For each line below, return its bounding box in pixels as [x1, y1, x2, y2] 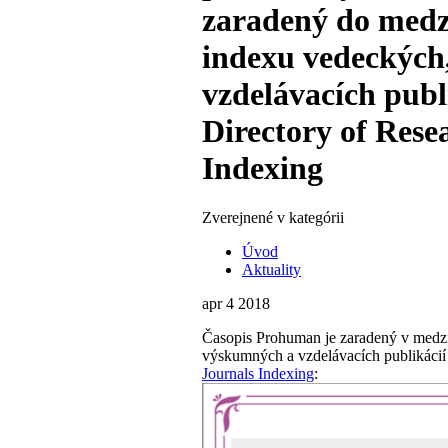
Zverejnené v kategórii [202, 208, 344, 226]
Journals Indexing [202, 364, 314, 382]
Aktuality [242, 260, 301, 278]
